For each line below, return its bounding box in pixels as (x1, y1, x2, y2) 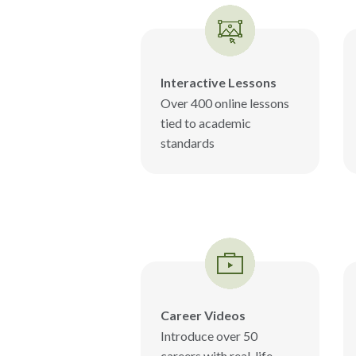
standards (161, 134, 215, 150)
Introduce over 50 (161, 327, 257, 343)
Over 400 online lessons (161, 95, 289, 110)
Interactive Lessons (161, 74, 277, 90)
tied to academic (161, 114, 251, 130)
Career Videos (161, 307, 246, 323)
